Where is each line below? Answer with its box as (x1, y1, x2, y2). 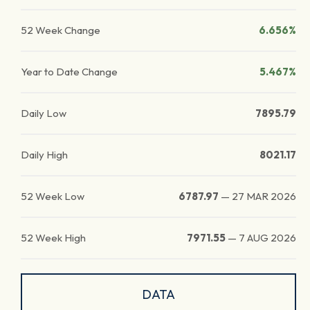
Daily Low (21, 107, 66, 120)
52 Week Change (21, 24, 100, 37)
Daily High (21, 148, 68, 161)
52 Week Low (21, 190, 84, 203)
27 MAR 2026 (232, 190, 296, 203)
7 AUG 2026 (239, 231, 296, 244)
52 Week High (21, 231, 86, 244)
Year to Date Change (21, 65, 118, 78)
